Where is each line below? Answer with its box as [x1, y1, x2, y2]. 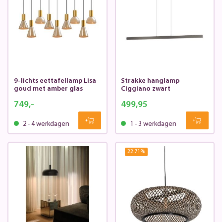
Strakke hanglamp [121, 77, 179, 85]
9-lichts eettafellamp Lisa [13, 77, 96, 85]
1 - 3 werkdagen [128, 120, 176, 128]
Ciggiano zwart [121, 85, 170, 93]
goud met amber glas [13, 85, 83, 93]
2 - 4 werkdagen [21, 120, 69, 128]
